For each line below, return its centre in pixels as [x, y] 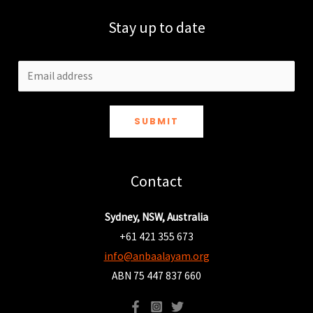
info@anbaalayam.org [156, 256]
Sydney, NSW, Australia [156, 217]
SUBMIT [156, 121]
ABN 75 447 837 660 [156, 275]
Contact [156, 181]
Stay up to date [156, 27]
